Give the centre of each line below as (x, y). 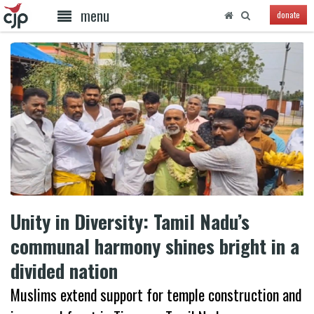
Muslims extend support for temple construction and (156, 294)
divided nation (64, 270)
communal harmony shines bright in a (155, 246)
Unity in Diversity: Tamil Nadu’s (130, 221)
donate (288, 15)
